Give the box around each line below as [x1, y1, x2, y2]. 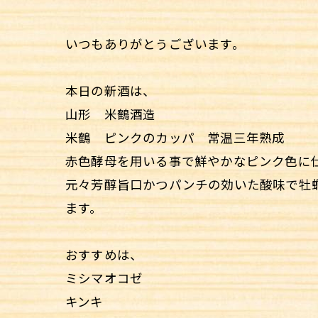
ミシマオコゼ [65, 268, 143, 287]
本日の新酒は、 [65, 81, 156, 99]
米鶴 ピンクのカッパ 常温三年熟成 [65, 128, 285, 146]
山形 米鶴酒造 [65, 104, 156, 123]
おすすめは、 [65, 245, 143, 263]
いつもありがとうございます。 [65, 34, 245, 53]
